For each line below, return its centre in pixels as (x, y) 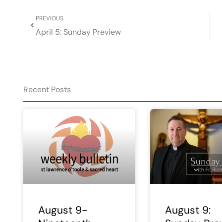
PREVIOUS (50, 18)
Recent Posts (47, 89)
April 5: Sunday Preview (78, 32)
